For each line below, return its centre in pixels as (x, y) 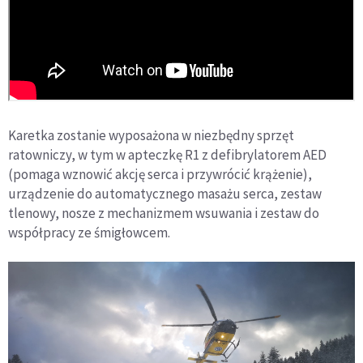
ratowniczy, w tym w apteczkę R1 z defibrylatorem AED (167, 154)
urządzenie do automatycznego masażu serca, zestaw (165, 193)
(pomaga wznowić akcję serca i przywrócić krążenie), (160, 174)
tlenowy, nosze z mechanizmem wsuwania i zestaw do (164, 213)
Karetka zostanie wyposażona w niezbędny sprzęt (151, 135)
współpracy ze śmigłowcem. (89, 232)
